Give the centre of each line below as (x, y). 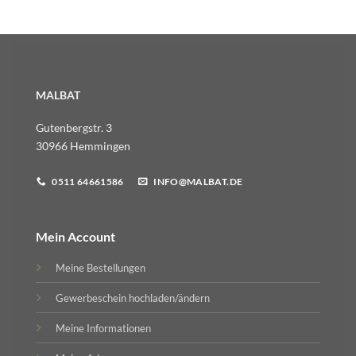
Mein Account (75, 236)
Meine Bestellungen (100, 267)
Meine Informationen (103, 328)
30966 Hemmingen (83, 146)
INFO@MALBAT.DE (198, 182)
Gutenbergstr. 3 (74, 128)
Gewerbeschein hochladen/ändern (132, 298)
